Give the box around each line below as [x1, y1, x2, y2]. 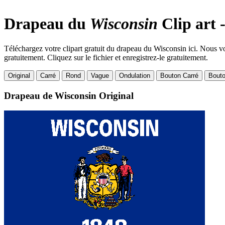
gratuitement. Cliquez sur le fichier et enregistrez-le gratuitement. [4, 53, 208, 62]
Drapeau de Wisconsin [4, 90, 99, 101]
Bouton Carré [160, 71, 198, 79]
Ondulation [119, 71, 150, 79]
